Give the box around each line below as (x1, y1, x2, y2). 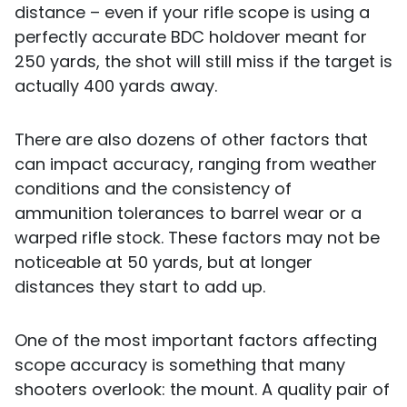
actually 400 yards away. (15, 74, 217, 98)
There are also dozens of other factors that (15, 128, 368, 152)
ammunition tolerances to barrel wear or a (15, 202, 362, 225)
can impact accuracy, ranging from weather (15, 153, 377, 176)
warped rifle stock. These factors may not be (15, 226, 380, 250)
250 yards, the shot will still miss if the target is (15, 50, 392, 74)
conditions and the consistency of (15, 177, 292, 201)
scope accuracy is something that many (15, 353, 345, 377)
